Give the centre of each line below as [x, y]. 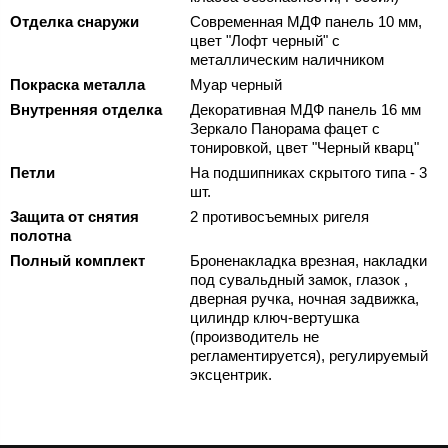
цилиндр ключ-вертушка [274, 318]
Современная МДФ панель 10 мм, [306, 22]
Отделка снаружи [74, 22]
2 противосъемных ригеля [279, 217]
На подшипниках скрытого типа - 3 [308, 173]
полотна [40, 236]
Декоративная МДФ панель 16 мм [305, 110]
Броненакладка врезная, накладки [308, 261]
